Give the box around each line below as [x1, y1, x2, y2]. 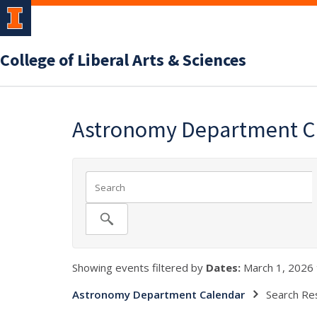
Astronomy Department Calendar [72, 287, 245, 301]
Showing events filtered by [72, 260, 206, 275]
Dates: [206, 260, 241, 275]
